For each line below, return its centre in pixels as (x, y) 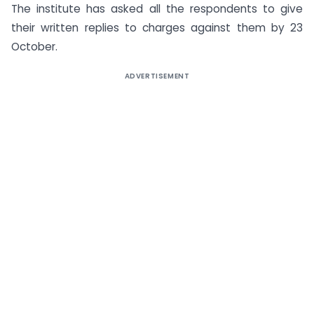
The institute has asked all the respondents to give (157, 9)
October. (34, 47)
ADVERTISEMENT (157, 76)
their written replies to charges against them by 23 (157, 28)
